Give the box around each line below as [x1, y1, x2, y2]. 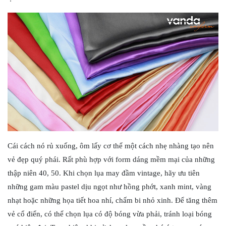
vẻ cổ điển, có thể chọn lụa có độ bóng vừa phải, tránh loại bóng [8, 210, 212, 218]
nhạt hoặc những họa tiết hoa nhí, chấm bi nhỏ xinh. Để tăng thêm [8, 196, 217, 205]
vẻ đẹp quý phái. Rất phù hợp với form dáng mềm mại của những [8, 155, 215, 164]
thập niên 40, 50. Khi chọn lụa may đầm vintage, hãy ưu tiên [8, 169, 200, 178]
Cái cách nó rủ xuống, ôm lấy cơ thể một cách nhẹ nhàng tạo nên [8, 142, 214, 150]
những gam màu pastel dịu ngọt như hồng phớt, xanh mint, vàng [8, 183, 211, 191]
